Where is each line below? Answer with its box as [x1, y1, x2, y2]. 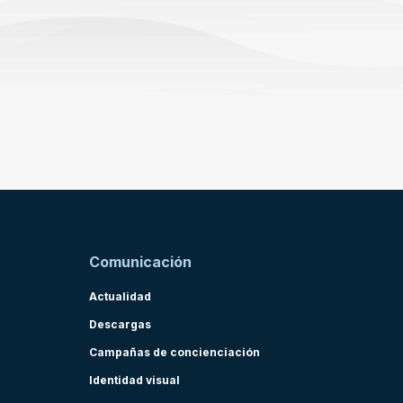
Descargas [89, 318, 151, 331]
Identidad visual [89, 373, 180, 387]
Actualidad [89, 290, 151, 303]
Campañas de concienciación [89, 345, 260, 359]
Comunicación [89, 253, 192, 271]
